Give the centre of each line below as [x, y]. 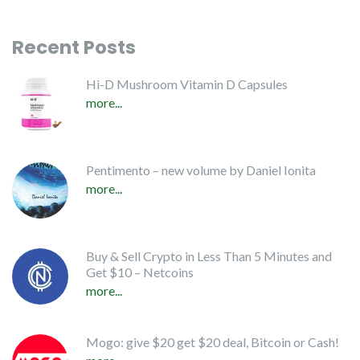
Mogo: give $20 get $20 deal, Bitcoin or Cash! [213, 342]
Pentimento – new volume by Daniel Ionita [201, 170]
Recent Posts [74, 47]
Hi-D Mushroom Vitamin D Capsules [187, 84]
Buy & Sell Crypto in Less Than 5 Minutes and [209, 256]
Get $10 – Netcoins [140, 272]
